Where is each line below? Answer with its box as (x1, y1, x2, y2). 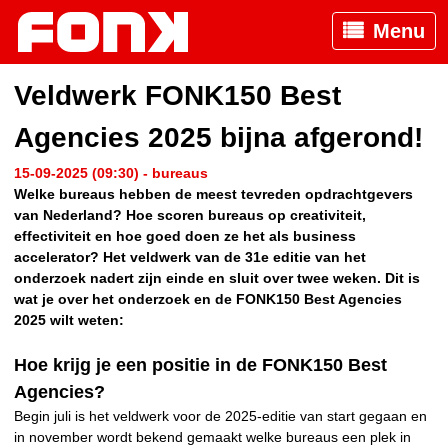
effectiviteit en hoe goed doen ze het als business (14, 228, 356, 245)
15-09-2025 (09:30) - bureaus (14, 165, 208, 182)
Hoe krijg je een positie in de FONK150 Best (14, 355, 387, 376)
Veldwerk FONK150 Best (14, 80, 341, 112)
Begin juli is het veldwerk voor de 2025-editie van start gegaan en (14, 408, 427, 425)
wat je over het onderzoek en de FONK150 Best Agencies (14, 291, 402, 308)
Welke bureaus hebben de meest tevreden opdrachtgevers (14, 186, 413, 203)
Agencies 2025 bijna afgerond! (14, 122, 423, 154)
